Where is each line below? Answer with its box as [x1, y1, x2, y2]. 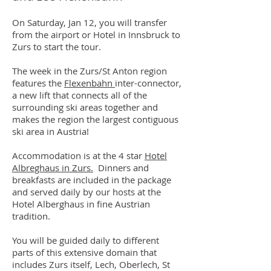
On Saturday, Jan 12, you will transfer [12, 16, 167, 28]
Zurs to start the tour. [12, 41, 101, 53]
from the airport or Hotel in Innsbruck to [12, 28, 180, 41]
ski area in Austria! [12, 125, 91, 137]
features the [12, 77, 64, 89]
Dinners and [93, 162, 149, 174]
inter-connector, [115, 77, 181, 89]
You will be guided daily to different [12, 234, 159, 246]
